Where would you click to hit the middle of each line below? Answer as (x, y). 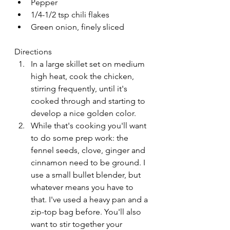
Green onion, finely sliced (78, 27)
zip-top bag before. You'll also (87, 212)
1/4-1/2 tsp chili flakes (70, 15)
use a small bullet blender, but (87, 175)
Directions (33, 52)
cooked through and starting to (89, 101)
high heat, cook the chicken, (83, 76)
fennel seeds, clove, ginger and (89, 150)
